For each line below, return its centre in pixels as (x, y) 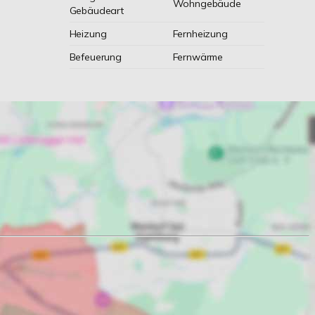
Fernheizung (200, 34)
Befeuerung (96, 57)
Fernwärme (198, 57)
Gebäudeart (97, 11)
